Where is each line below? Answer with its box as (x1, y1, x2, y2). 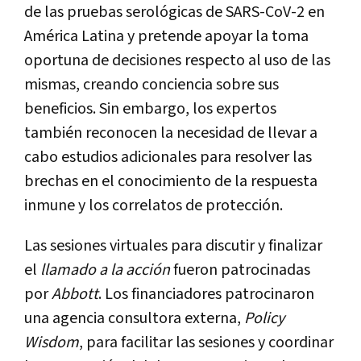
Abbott (52, 284, 98, 305)
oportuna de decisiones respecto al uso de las (24, 50, 330, 72)
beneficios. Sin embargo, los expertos (24, 98, 276, 120)
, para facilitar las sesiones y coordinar (79, 332, 334, 354)
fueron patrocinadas (170, 259, 310, 281)
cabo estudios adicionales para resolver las (24, 147, 312, 168)
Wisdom (24, 332, 79, 354)
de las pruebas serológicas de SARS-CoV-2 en (24, 2, 325, 23)
